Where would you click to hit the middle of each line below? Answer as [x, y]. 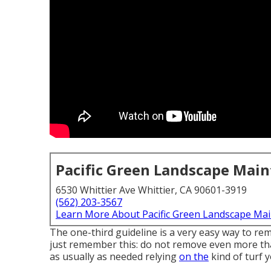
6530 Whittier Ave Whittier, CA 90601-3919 [151, 190]
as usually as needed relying [114, 256]
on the [194, 256]
